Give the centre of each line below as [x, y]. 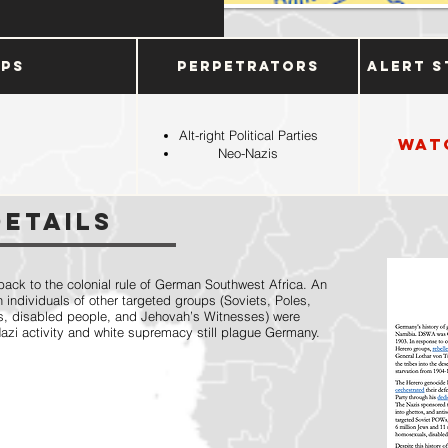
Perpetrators [248, 66]
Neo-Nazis [248, 153]
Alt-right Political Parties [248, 135]
